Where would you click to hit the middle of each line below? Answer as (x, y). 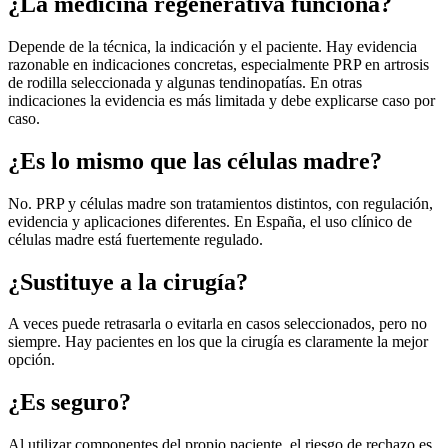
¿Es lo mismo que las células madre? (195, 160)
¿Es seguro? (69, 402)
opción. (31, 360)
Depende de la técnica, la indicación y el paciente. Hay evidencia (212, 46)
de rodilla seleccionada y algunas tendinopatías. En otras (185, 82)
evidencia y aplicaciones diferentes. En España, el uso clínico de (210, 221)
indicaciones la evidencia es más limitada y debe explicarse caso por (221, 100)
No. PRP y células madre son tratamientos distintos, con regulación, (220, 203)
